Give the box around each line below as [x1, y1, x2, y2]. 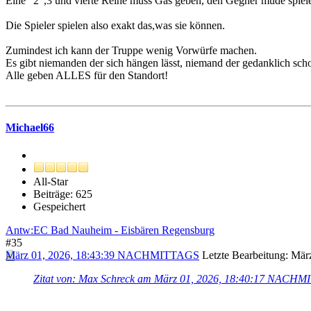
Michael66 [6, 121, 54, 134]
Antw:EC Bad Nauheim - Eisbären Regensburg [6, 224, 215, 236]
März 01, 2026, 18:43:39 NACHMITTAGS [6, 249, 199, 261]
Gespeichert [33, 200, 85, 212]
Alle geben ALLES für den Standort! [6, 69, 168, 82]
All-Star [33, 175, 68, 187]
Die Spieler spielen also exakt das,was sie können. [6, 19, 225, 32]
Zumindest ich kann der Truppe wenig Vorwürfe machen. [6, 44, 257, 57]
